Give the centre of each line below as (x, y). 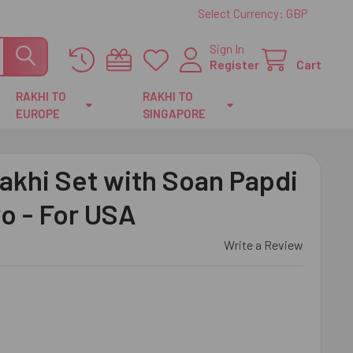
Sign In (227, 48)
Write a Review (264, 245)
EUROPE (38, 113)
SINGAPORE (175, 113)
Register (234, 64)
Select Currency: (242, 13)
